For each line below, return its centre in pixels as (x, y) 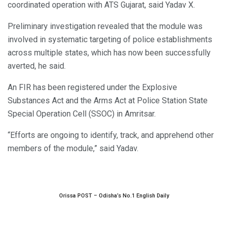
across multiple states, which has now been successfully (109, 52)
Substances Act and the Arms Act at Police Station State (108, 100)
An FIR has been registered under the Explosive (92, 87)
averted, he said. (37, 66)
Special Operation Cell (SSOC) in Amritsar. (82, 113)
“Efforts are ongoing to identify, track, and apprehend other (111, 135)
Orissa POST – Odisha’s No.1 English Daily (114, 195)
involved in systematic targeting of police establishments (110, 39)
